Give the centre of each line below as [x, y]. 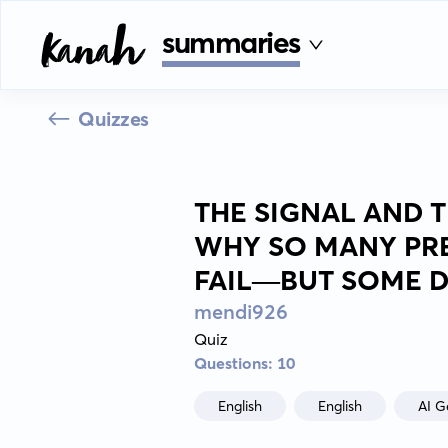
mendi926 [240, 311]
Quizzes [113, 118]
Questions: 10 [244, 363]
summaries [231, 42]
